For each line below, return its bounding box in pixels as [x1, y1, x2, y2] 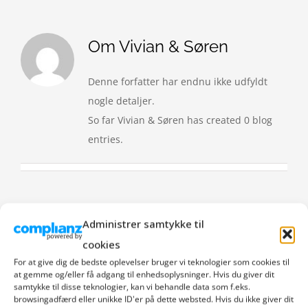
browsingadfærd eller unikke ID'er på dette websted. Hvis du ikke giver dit [14, 293, 294, 305]
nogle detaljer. [87, 93, 155, 107]
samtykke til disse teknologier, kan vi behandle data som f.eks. [14, 280, 250, 293]
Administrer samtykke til [82, 217, 204, 231]
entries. [87, 132, 123, 146]
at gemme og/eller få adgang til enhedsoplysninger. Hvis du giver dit [14, 268, 274, 280]
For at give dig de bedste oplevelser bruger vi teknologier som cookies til [14, 256, 289, 268]
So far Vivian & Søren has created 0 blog [87, 113, 272, 126]
